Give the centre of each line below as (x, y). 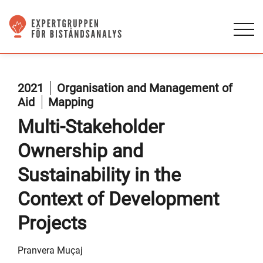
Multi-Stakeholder (91, 127)
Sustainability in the (99, 175)
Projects (52, 223)
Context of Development (118, 199)
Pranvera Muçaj (50, 250)
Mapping (71, 102)
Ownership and (80, 151)
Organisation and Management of (145, 88)
